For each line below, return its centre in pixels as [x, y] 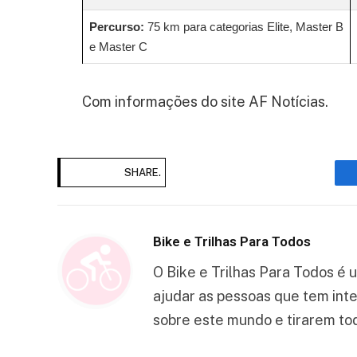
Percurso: [117, 27]
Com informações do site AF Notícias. [205, 102]
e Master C [118, 47]
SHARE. [143, 173]
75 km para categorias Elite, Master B [244, 27]
